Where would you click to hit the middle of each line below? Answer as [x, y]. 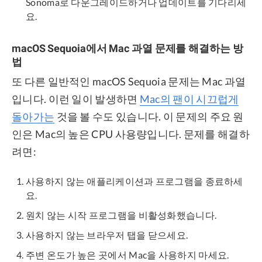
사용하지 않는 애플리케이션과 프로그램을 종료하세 [135, 181]
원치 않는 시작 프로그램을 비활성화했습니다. [121, 215]
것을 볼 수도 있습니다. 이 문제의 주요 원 [149, 117]
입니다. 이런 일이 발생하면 [76, 99]
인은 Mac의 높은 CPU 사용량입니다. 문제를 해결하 [131, 134]
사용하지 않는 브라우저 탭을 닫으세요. [107, 235]
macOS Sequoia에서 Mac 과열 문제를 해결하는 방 [127, 48]
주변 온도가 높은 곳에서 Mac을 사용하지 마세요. [127, 255]
